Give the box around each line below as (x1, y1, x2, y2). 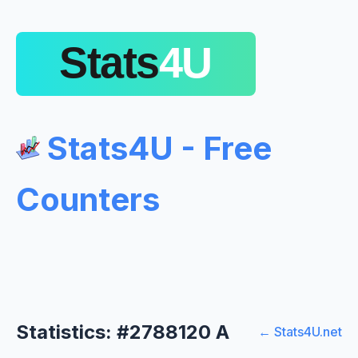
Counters (16, 179, 160, 219)
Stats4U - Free (40, 128, 272, 168)
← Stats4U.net (258, 324, 342, 340)
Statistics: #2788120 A (16, 320, 229, 344)
